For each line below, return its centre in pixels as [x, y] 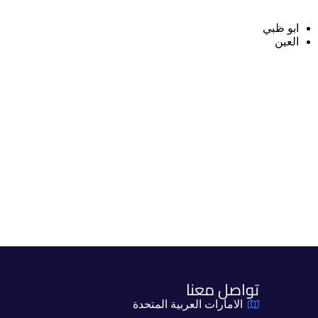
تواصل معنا [222, 290]
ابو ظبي [280, 28]
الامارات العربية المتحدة [188, 304]
